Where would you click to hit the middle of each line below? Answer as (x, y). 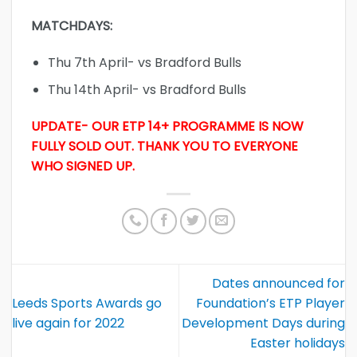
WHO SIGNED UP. (83, 166)
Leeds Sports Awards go (87, 304)
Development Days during (263, 324)
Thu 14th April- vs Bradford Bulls (147, 90)
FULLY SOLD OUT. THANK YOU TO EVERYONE (165, 146)
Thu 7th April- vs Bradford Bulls (144, 62)
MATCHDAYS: (72, 25)
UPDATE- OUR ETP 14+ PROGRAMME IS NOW (167, 126)
